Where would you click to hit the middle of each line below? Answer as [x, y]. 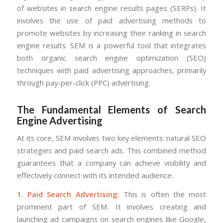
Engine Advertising [59, 120]
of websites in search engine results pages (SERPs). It [111, 8]
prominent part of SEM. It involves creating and [111, 207]
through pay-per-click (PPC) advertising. [83, 82]
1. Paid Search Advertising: [68, 194]
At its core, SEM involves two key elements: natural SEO [111, 138]
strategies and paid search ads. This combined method [111, 151]
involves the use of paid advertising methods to [111, 20]
